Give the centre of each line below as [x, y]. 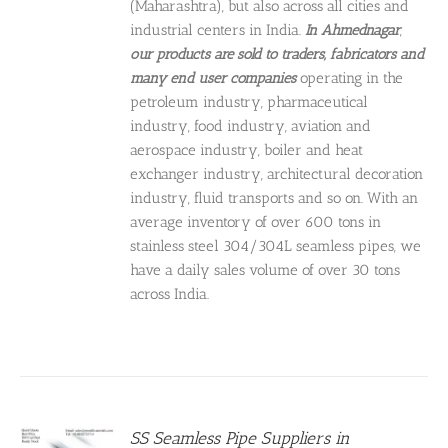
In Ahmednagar [353, 30]
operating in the [350, 78]
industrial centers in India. [218, 30]
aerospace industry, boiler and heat [247, 150]
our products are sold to [204, 54]
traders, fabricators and [353, 54]
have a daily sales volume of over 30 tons [265, 270]
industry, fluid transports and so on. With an [274, 198]
